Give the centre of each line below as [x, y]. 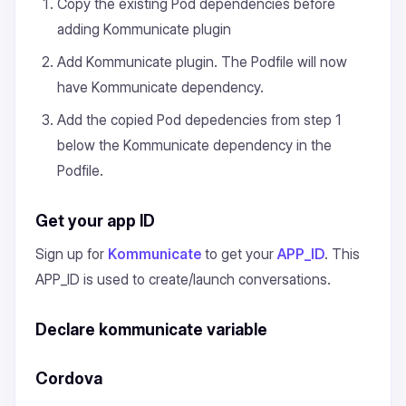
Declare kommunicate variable [151, 329]
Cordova [69, 378]
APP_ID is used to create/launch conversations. [183, 279]
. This [342, 254]
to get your [239, 254]
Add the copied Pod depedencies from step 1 [199, 120]
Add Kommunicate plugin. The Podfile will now [202, 62]
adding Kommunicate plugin [144, 29]
